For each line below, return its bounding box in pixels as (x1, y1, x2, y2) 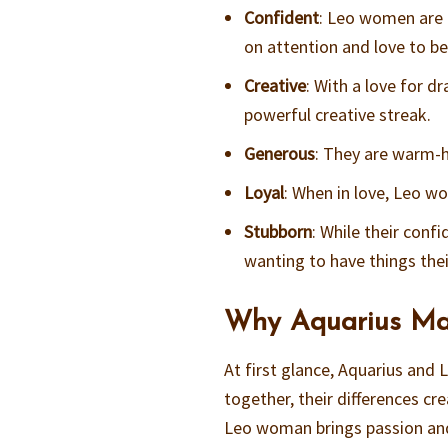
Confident (244, 6, 320, 30)
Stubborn (244, 220, 313, 244)
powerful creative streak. (244, 103, 432, 127)
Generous (244, 142, 316, 166)
